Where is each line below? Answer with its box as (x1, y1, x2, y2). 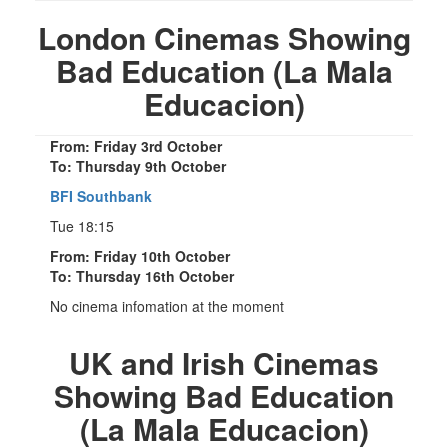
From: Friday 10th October (50, 245, 230, 266)
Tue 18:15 (50, 215, 114, 236)
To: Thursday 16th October (50, 265, 234, 286)
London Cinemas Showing (37, 15, 411, 59)
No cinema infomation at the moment (50, 295, 284, 316)
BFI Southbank (50, 185, 152, 206)
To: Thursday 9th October (50, 155, 226, 176)
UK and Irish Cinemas (69, 340, 379, 384)
